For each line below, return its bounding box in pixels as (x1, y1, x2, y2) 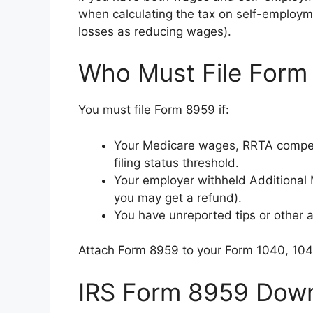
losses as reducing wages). (78, 24, 231, 38)
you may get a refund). (114, 190, 242, 205)
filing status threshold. (114, 155, 239, 170)
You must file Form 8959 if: (78, 103, 229, 117)
